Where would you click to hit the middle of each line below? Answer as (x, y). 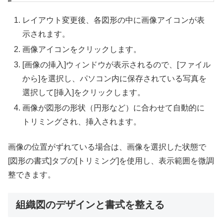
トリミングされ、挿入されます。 (82, 122)
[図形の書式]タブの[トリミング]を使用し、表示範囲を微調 (111, 161)
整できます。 (32, 174)
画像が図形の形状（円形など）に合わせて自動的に (114, 108)
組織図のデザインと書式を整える (90, 204)
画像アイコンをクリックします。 (82, 49)
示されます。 (46, 34)
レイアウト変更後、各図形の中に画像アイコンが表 (114, 20)
